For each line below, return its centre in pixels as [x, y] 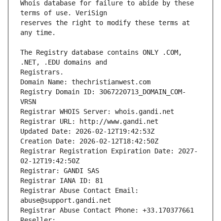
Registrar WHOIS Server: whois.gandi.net [97, 112]
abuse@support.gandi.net [66, 201]
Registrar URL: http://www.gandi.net [89, 122]
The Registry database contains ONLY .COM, [101, 53]
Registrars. [42, 72]
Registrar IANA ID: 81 [62, 181]
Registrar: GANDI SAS [60, 171]
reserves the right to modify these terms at [105, 23]
